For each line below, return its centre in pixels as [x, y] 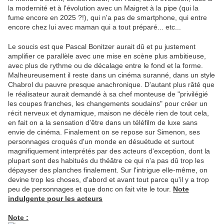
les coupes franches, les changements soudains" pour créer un [108, 104]
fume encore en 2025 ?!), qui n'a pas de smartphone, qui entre [107, 18]
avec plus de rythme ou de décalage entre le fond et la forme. [105, 66]
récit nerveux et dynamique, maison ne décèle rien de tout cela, [108, 113]
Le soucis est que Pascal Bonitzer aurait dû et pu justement [102, 47]
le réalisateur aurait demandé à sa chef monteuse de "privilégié [108, 94]
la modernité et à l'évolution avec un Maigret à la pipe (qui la [103, 8]
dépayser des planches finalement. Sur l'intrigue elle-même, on [108, 170]
